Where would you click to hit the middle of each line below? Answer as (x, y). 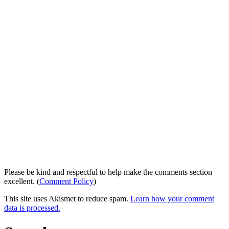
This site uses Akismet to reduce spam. (67, 198)
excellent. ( (22, 181)
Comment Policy (66, 181)
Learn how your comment (172, 198)
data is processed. (32, 208)
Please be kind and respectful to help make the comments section (108, 172)
